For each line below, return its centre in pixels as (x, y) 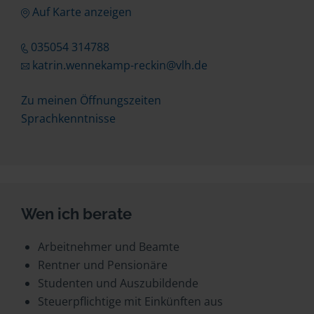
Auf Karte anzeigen (82, 12)
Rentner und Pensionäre (103, 265)
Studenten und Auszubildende (118, 283)
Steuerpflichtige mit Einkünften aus (130, 301)
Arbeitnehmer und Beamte (109, 247)
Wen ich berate (76, 214)
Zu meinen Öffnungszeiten (91, 100)
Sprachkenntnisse (68, 118)
